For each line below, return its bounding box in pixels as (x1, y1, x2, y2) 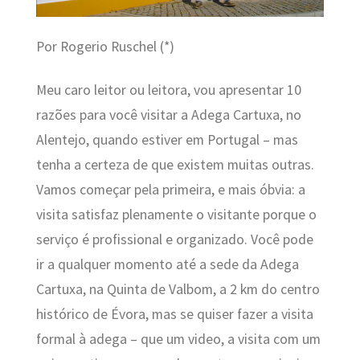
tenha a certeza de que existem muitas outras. (35, 155, 314, 174)
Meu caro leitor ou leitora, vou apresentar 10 (35, 80, 301, 99)
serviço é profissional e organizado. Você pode (35, 230, 313, 248)
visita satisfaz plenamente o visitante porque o (35, 205, 317, 223)
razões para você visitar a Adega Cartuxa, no (35, 105, 301, 124)
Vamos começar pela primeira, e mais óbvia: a (35, 180, 305, 198)
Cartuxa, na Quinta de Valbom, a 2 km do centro (35, 280, 320, 298)
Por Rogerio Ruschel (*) (35, 38, 174, 56)
